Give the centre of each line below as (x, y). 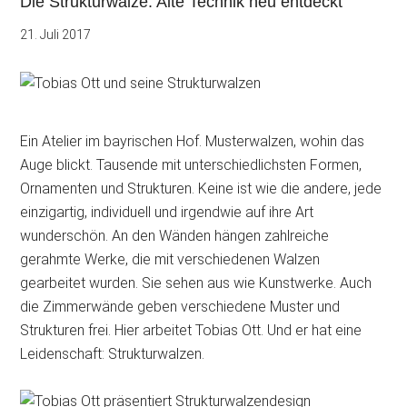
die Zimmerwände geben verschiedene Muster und (180, 307)
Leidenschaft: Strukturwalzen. (113, 354)
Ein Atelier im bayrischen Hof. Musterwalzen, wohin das (193, 141)
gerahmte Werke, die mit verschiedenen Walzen (170, 259)
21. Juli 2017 (56, 35)
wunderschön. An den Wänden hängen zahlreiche (175, 236)
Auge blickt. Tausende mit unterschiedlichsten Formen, (191, 165)
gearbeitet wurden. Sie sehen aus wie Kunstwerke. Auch (196, 283)
